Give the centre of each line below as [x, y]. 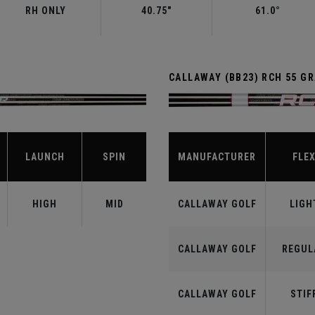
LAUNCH [45, 157]
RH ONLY [45, 11]
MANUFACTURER [217, 157]
